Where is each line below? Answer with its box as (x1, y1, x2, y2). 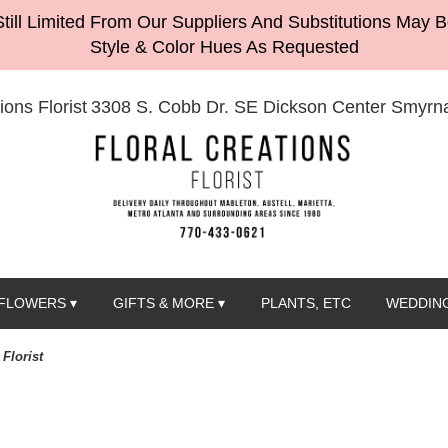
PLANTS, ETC (260, 295, 351, 312)
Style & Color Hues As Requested (89, 37, 359, 57)
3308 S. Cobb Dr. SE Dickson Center (90, 97, 386, 117)
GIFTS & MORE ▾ (112, 295, 225, 312)
